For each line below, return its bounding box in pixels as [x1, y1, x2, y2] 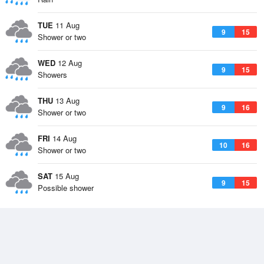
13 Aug [53, 95, 80, 106]
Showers [38, 69, 67, 80]
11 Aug [53, 19, 80, 31]
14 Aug [50, 133, 77, 144]
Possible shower [38, 182, 94, 193]
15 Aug [52, 170, 79, 181]
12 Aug [55, 57, 82, 68]
